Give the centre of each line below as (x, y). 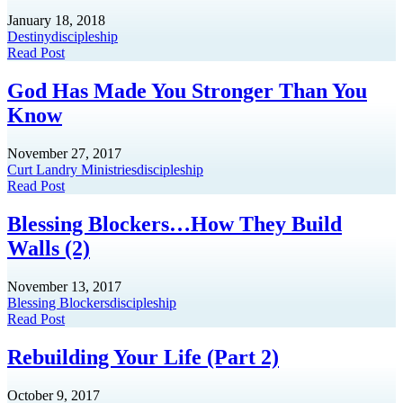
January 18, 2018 (56, 21)
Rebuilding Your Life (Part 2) (143, 357)
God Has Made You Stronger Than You (187, 91)
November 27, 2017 (64, 154)
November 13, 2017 (64, 286)
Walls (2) (49, 248)
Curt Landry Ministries (72, 170)
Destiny (29, 37)
